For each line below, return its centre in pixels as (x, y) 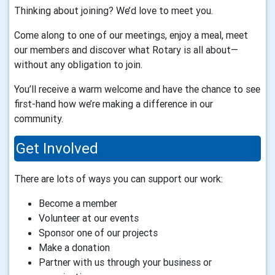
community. (39, 119)
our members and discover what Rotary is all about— (126, 50)
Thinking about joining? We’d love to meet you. (114, 11)
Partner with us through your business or (125, 262)
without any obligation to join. (78, 65)
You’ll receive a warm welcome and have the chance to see (137, 89)
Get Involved (57, 149)
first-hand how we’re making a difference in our (114, 104)
